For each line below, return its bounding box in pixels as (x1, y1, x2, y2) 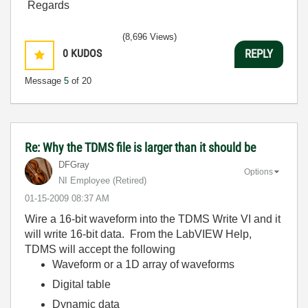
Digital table (52, 278, 111, 290)
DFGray (58, 159, 89, 170)
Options (244, 167, 273, 177)
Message (25, 75, 64, 86)
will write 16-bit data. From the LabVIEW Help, (25, 228, 252, 240)
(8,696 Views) (122, 31, 177, 42)
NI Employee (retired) (58, 175, 146, 186)
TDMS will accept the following (25, 243, 175, 255)
